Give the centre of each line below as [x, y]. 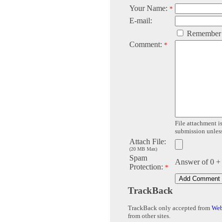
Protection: [147, 167]
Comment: [147, 45]
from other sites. [149, 216]
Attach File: [148, 142]
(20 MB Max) [143, 149]
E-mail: [141, 21]
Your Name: [149, 8]
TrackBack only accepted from [170, 208]
